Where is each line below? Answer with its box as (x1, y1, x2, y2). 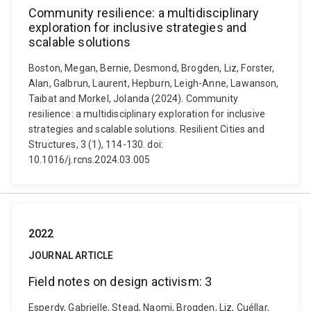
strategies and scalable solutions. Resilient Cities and (28, 124, 264, 135)
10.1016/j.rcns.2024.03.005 (28, 154, 151, 165)
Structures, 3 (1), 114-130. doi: (28, 139, 164, 150)
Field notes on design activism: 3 (28, 274, 212, 289)
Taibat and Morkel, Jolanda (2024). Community (28, 93, 239, 104)
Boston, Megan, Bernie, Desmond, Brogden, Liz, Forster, (28, 62, 275, 74)
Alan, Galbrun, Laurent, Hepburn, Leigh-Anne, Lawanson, (28, 78, 279, 89)
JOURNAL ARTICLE (28, 250, 114, 261)
